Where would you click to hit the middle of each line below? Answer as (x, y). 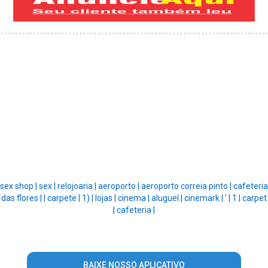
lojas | (106, 198)
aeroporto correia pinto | (187, 186)
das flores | (22, 198)
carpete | (65, 198)
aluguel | (168, 198)
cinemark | (205, 198)
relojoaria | (78, 186)
